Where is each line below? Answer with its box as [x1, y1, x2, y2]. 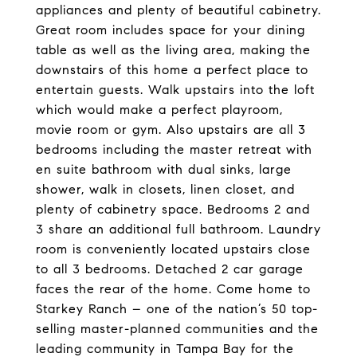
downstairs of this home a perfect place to [36, 62, 308, 77]
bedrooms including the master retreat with [36, 142, 312, 157]
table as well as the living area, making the [36, 42, 311, 57]
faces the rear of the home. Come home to [36, 281, 311, 296]
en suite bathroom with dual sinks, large [36, 162, 292, 177]
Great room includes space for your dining [36, 22, 305, 37]
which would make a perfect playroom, [36, 102, 283, 117]
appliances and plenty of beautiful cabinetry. [36, 2, 321, 18]
